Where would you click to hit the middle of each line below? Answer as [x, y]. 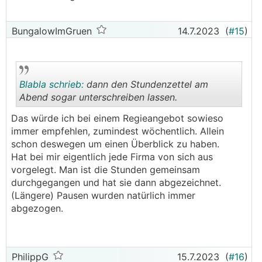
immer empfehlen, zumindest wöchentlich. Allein [118, 131]
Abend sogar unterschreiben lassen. [100, 97]
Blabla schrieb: [51, 84]
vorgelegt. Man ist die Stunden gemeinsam [106, 170]
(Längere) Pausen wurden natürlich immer [103, 195]
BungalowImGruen [50, 31]
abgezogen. [37, 208]
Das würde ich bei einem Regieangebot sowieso [117, 118]
